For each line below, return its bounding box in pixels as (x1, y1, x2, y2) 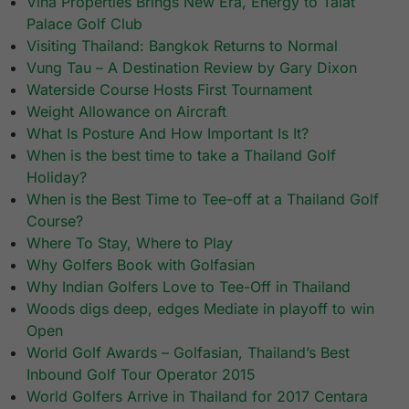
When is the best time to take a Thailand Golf (26, 146, 337, 165)
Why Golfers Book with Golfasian (26, 256, 256, 275)
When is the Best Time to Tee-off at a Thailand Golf (26, 190, 380, 209)
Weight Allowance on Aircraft (26, 102, 227, 121)
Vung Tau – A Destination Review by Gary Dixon (26, 58, 358, 78)
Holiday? (26, 168, 88, 187)
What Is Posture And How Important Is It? (26, 124, 309, 143)
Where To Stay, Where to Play (26, 234, 234, 253)
